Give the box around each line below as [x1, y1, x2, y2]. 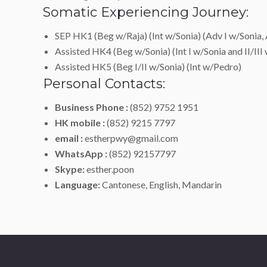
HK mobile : [55, 117, 105, 128]
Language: [55, 179, 100, 190]
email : [55, 132, 83, 144]
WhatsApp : [55, 148, 107, 159]
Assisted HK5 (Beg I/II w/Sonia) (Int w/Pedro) [55, 61, 241, 72]
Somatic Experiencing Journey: [43, 4, 249, 20]
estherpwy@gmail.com [83, 132, 178, 144]
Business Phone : [55, 101, 128, 113]
